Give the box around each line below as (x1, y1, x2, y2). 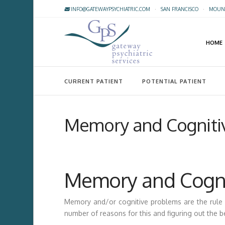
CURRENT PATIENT (64, 77, 123, 85)
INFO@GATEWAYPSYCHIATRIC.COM (69, 6, 150, 12)
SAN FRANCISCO (160, 6, 198, 12)
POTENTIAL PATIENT (142, 77, 206, 85)
